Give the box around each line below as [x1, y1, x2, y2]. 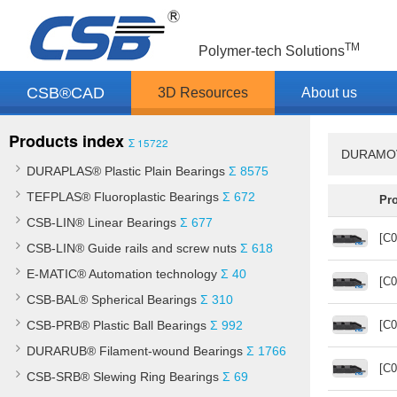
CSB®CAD [27, 84, 105, 102]
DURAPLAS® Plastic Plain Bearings [27, 164, 225, 178]
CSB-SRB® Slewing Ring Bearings [27, 370, 219, 384]
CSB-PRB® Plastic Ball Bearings [27, 318, 206, 332]
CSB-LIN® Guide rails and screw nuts [27, 241, 237, 255]
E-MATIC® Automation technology [27, 267, 217, 281]
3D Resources [158, 85, 248, 100]
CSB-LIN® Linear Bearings [27, 215, 176, 230]
